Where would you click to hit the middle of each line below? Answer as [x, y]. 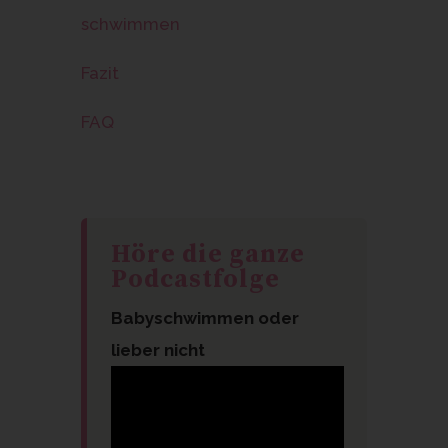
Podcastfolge [195, 279]
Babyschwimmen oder [204, 317]
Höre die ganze [207, 254]
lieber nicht [157, 349]
